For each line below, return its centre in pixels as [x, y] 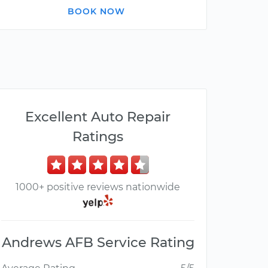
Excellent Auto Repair [98, 117]
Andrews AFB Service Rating [98, 243]
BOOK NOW [96, 11]
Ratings [98, 136]
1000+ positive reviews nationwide [98, 187]
